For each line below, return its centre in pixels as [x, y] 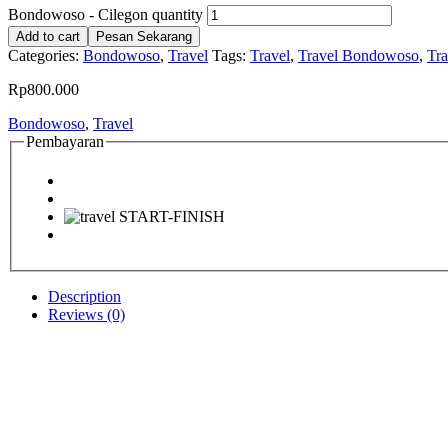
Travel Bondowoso [358, 55]
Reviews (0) [86, 315]
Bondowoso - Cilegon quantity [105, 14]
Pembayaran [65, 141]
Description [84, 297]
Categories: [45, 55]
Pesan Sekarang [144, 36]
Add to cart [48, 36]
